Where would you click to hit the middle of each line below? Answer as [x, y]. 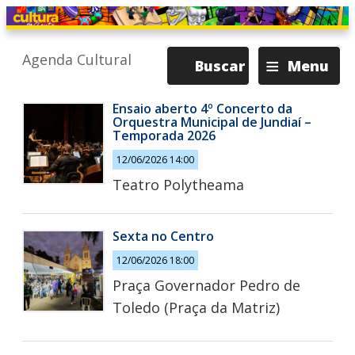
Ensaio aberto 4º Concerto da [202, 109]
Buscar [220, 66]
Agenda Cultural [77, 59]
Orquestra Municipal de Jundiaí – [212, 122]
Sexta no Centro [163, 236]
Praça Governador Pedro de [206, 285]
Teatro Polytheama [178, 184]
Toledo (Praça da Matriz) [196, 307]
